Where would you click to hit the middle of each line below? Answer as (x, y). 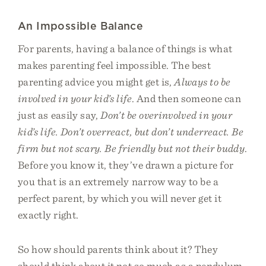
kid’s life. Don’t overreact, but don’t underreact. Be (131, 132)
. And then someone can (186, 98)
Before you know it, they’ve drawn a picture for (126, 165)
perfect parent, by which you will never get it (120, 198)
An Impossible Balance (81, 26)
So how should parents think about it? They (118, 249)
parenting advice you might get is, (96, 82)
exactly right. (48, 215)
